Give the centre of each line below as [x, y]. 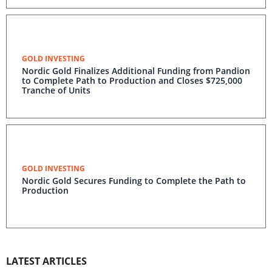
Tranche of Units [56, 90]
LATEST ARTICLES [46, 261]
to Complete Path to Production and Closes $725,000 [132, 80]
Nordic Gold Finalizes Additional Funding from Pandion [136, 71]
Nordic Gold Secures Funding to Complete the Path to [134, 181]
